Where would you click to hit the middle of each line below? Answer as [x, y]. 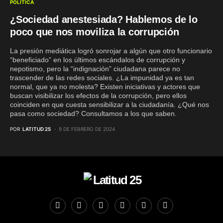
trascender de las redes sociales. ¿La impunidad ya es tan [102, 77]
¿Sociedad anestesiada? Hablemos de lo [104, 19]
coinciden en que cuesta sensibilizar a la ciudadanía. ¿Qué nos [110, 104]
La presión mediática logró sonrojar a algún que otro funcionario [111, 51]
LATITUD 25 [37, 129]
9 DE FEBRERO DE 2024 [87, 129]
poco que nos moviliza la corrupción [95, 32]
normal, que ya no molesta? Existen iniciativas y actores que [105, 86]
